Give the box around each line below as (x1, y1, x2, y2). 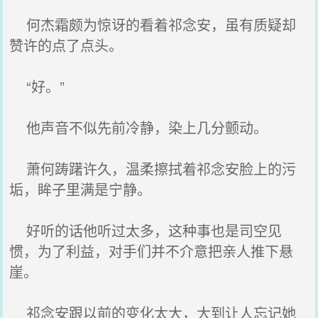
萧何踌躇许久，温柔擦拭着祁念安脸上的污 (9, 158, 297, 179)
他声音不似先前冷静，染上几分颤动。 (9, 117, 268, 138)
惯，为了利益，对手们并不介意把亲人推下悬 (9, 241, 294, 261)
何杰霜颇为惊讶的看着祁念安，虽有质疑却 (9, 14, 297, 35)
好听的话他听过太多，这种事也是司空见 (9, 220, 283, 241)
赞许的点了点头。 (9, 35, 124, 55)
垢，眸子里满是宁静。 (9, 179, 152, 199)
